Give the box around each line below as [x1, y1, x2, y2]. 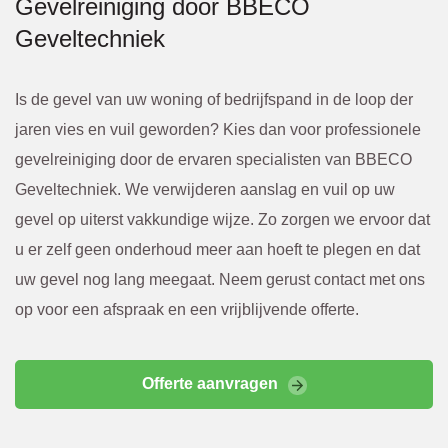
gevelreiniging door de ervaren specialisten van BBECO [15, 151, 412, 169]
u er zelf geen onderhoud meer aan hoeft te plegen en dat [15, 241, 420, 259]
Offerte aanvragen [141, 375, 278, 393]
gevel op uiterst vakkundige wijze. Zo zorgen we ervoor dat [15, 211, 430, 229]
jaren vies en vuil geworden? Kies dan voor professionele [15, 121, 421, 139]
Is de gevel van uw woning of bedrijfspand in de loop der [15, 91, 413, 109]
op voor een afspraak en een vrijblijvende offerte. [15, 301, 359, 319]
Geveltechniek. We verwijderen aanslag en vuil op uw [15, 181, 395, 199]
